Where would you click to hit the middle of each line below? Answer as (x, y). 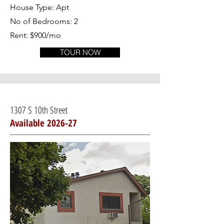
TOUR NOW (80, 52)
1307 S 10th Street (68, 110)
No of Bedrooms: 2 (44, 21)
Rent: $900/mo (35, 35)
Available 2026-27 (43, 123)
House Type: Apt (39, 7)
